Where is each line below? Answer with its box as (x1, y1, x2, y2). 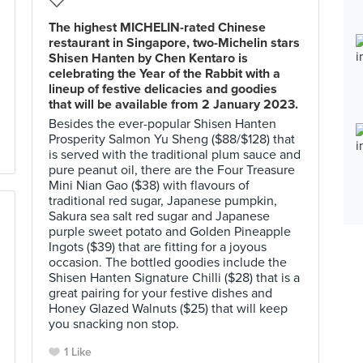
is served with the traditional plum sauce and (49, 147, 301, 163)
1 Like (64, 345, 92, 359)
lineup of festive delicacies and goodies (49, 81, 277, 97)
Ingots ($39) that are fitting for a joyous (49, 239, 267, 255)
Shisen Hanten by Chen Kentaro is (49, 50, 248, 66)
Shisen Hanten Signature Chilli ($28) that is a (49, 270, 300, 286)
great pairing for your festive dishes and (49, 285, 272, 301)
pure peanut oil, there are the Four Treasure (49, 162, 295, 178)
